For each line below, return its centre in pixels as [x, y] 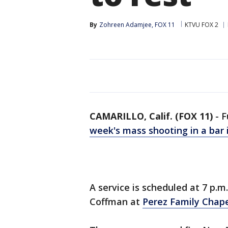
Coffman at [116, 202]
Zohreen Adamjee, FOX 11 [137, 25]
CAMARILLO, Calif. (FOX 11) [151, 116]
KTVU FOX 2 [202, 25]
